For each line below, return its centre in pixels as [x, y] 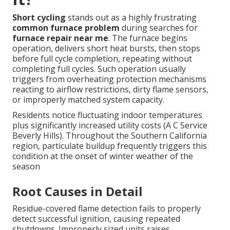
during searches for [159, 28]
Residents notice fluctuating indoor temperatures [107, 115]
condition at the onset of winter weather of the [103, 156]
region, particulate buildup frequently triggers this [110, 146]
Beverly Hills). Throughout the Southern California [110, 136]
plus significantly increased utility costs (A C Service [110, 126]
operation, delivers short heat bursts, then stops [106, 49]
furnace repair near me [60, 38]
